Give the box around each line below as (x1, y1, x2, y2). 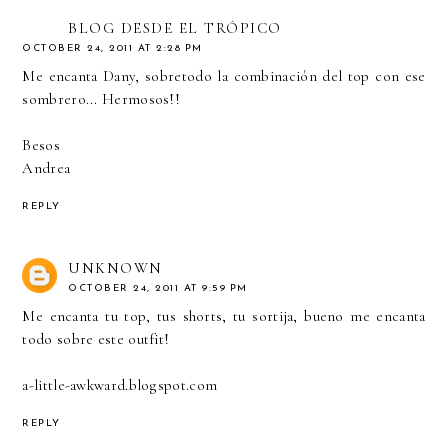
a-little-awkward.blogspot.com (22, 376, 218, 395)
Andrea (22, 159, 71, 178)
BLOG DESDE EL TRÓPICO (68, 19, 282, 38)
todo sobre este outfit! (22, 330, 170, 349)
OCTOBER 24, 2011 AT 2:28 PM (22, 43, 203, 55)
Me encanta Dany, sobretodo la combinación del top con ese (22, 67, 426, 86)
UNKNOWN (68, 259, 163, 278)
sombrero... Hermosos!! (22, 90, 181, 109)
